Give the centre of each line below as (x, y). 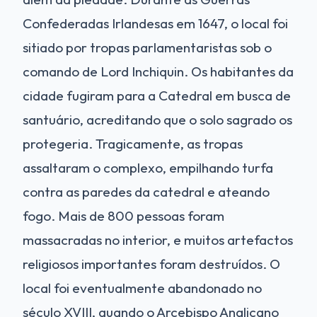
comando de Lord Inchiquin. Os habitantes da (158, 71)
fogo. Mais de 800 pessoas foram (123, 215)
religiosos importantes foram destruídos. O (151, 264)
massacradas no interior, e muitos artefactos (158, 240)
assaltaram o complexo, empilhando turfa (148, 167)
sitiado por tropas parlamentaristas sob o (147, 47)
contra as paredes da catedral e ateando (146, 191)
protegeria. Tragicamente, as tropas (133, 143)
